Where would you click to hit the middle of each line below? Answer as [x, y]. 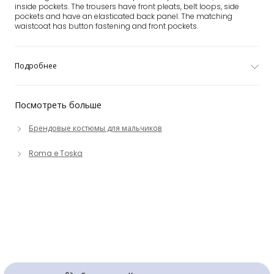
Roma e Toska [56, 153]
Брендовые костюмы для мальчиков [95, 128]
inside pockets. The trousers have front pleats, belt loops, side [127, 6]
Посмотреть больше [58, 105]
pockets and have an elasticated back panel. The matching [124, 16]
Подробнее [36, 66]
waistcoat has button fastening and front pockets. [106, 26]
